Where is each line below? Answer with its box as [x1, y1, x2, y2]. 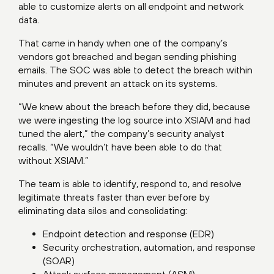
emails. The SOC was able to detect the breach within [18, 64, 253, 75]
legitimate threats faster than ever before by [18, 191, 210, 202]
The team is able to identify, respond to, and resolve [18, 178, 242, 189]
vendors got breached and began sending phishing [18, 51, 237, 62]
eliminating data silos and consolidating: [18, 205, 187, 216]
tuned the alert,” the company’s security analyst [18, 128, 224, 139]
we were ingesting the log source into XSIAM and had [18, 114, 250, 125]
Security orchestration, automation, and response [43, 242, 256, 253]
